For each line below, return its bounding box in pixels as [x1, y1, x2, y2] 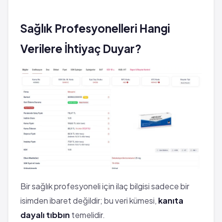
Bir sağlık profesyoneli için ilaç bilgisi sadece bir [20, 180, 189, 191]
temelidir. [70, 209, 105, 220]
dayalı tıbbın [20, 209, 70, 220]
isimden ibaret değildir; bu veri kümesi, [20, 195, 158, 206]
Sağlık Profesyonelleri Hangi [20, 21, 170, 35]
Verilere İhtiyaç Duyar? [20, 41, 141, 55]
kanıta [158, 195, 183, 206]
